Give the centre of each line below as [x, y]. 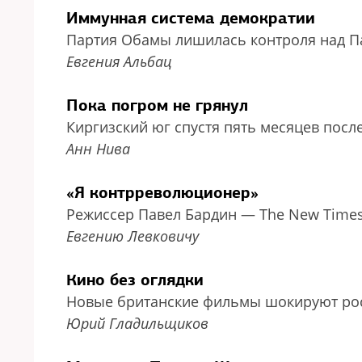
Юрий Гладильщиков [137, 323]
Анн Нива [98, 149]
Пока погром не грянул [157, 105]
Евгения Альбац [119, 61]
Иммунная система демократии [191, 18]
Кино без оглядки [135, 280]
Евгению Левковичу [133, 236]
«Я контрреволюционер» [162, 192]
